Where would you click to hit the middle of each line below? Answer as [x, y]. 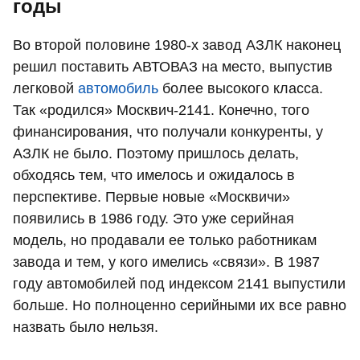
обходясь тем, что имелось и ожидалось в [154, 176]
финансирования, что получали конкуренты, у [168, 132]
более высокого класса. [241, 89]
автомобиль [118, 89]
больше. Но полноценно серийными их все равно [180, 306]
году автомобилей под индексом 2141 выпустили [179, 284]
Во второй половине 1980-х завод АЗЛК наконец [177, 45]
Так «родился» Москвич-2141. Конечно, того [161, 110]
